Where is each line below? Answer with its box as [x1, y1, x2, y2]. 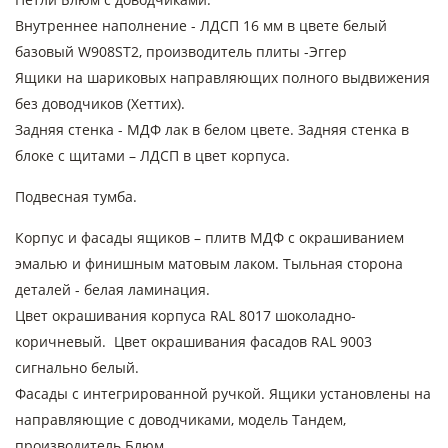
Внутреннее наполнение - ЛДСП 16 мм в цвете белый [15, 16, 387, 35]
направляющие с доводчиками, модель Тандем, [15, 410, 346, 429]
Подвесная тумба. [15, 187, 137, 206]
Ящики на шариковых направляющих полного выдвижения [15, 68, 430, 87]
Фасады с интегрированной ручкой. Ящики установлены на [15, 384, 431, 403]
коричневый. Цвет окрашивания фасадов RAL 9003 [15, 332, 372, 351]
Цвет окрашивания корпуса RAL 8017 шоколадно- [15, 306, 356, 325]
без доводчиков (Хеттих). [15, 94, 185, 113]
